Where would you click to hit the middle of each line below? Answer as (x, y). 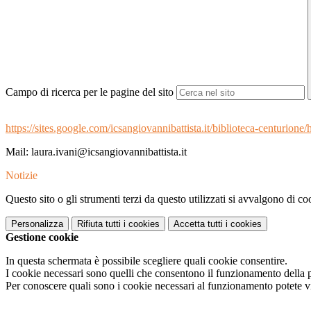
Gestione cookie (42, 237)
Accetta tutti (198, 224)
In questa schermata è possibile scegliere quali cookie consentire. (146, 261)
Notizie (22, 176)
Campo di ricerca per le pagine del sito (90, 92)
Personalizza (37, 224)
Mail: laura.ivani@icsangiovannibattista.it (96, 152)
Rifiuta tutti (99, 224)
